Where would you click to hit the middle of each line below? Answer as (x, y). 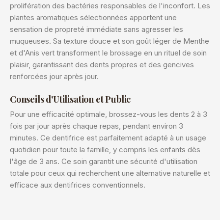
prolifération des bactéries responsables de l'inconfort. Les (110, 6)
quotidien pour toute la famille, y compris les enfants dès (105, 150)
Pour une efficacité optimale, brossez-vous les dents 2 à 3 (109, 114)
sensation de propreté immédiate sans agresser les (96, 29)
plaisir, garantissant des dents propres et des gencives (102, 65)
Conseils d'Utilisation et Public (70, 99)
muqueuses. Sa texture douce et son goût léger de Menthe (110, 41)
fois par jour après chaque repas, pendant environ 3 (96, 126)
